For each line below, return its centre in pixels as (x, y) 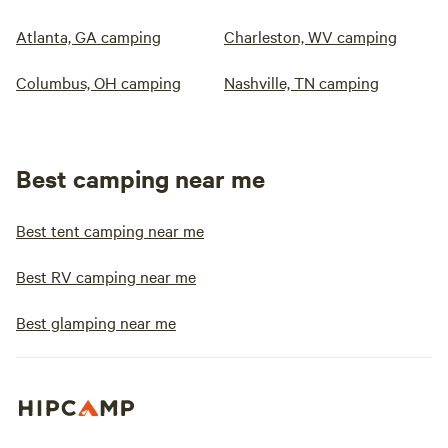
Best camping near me (140, 178)
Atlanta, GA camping (88, 36)
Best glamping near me (96, 322)
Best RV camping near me (106, 276)
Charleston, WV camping (310, 36)
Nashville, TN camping (301, 82)
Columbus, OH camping (98, 82)
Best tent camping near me (110, 230)
